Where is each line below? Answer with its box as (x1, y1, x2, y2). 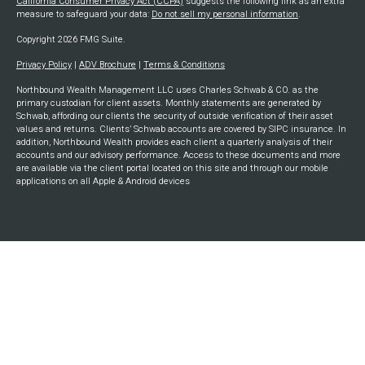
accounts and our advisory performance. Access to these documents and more (16, 148, 341, 162)
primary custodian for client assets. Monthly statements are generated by (16, 96, 321, 110)
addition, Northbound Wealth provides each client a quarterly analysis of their (16, 135, 332, 149)
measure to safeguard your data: (16, 7, 152, 21)
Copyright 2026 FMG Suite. (16, 33, 125, 46)
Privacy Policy (16, 58, 72, 72)
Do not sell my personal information (152, 7, 298, 21)
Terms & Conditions (143, 58, 225, 72)
